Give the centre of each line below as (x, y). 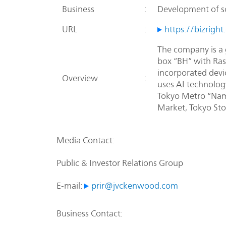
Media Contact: (86, 140)
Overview (80, 78)
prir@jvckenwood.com (134, 186)
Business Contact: (90, 214)
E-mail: (70, 186)
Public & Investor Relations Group (120, 163)
